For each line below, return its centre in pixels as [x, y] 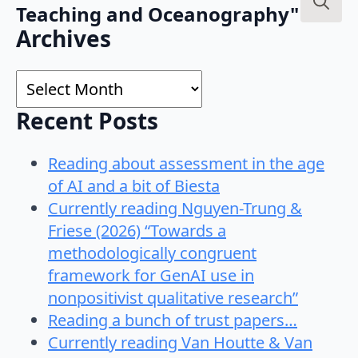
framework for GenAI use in [151, 276]
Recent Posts [87, 120]
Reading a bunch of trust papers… [173, 320]
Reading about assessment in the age [186, 164]
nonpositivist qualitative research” [173, 298]
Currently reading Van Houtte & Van [180, 343]
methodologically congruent [152, 253]
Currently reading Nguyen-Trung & [175, 209]
